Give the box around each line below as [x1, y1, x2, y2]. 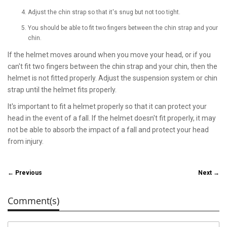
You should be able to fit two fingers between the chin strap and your [28, 24, 218, 32]
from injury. [8, 137, 44, 145]
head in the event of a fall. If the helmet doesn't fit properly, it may [8, 113, 216, 122]
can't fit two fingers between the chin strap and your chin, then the [8, 62, 217, 70]
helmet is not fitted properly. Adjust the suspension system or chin [8, 73, 217, 82]
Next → [198, 169, 219, 176]
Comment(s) [8, 194, 59, 207]
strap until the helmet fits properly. [8, 85, 117, 94]
